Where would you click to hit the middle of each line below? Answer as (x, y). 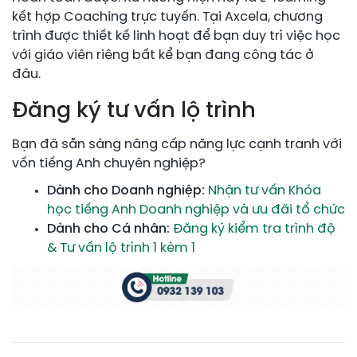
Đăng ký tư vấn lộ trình (134, 111)
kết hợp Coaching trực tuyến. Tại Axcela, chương (167, 17)
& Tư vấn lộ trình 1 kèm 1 (121, 249)
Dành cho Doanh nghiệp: (126, 191)
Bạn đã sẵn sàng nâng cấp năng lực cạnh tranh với (177, 145)
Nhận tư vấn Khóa (265, 191)
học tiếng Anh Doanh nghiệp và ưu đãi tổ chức (196, 210)
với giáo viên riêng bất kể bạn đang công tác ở (163, 55)
